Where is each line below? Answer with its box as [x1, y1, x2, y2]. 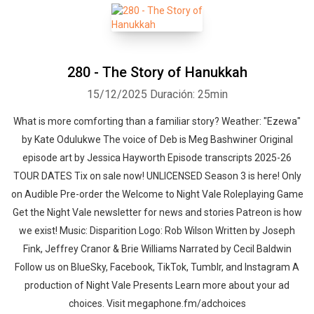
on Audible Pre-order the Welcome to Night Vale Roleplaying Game [11, 189, 303, 200]
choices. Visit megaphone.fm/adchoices [68, 298, 246, 309]
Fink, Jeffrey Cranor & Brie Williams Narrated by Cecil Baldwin [22, 243, 292, 254]
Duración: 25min [149, 88, 228, 101]
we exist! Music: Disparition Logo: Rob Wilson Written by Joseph [19, 225, 295, 236]
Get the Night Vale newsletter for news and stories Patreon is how [12, 207, 302, 218]
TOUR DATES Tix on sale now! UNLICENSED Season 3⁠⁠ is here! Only [13, 170, 301, 182]
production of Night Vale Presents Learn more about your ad [25, 280, 289, 291]
